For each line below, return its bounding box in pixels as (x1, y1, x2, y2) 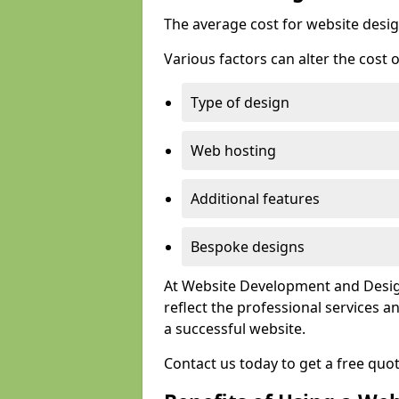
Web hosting (191, 141, 276, 160)
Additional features (191, 189, 320, 208)
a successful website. (164, 319, 305, 338)
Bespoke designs (191, 237, 305, 256)
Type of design (191, 93, 289, 112)
